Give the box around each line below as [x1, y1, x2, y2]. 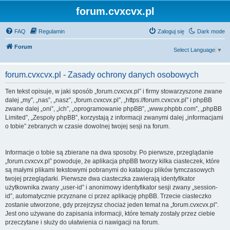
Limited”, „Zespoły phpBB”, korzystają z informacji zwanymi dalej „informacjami [5, 114, 223, 121]
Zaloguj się [158, 28, 184, 34]
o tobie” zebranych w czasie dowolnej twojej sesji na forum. [5, 123, 170, 130]
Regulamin [39, 28, 65, 34]
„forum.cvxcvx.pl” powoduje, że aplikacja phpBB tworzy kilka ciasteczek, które [5, 158, 220, 165]
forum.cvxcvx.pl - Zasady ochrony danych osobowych [5, 70, 199, 79]
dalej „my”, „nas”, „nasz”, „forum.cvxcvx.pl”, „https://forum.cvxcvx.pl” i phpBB [5, 97, 212, 104]
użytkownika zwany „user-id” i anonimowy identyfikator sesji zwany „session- [5, 184, 218, 191]
